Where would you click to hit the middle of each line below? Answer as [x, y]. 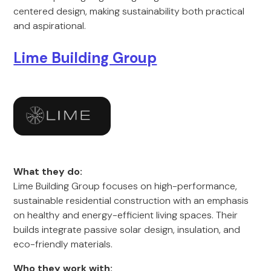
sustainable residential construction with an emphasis [131, 201]
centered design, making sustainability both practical [129, 11]
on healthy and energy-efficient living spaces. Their [126, 215]
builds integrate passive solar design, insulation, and [127, 230]
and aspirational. [50, 26]
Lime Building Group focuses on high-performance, [126, 186]
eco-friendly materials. [63, 244]
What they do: [48, 171]
